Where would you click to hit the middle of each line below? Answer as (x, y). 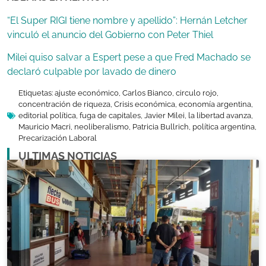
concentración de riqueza (64, 104)
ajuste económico (87, 93)
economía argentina (215, 104)
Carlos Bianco (147, 93)
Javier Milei (164, 116)
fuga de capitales (110, 116)
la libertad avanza (220, 116)
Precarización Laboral (58, 138)
